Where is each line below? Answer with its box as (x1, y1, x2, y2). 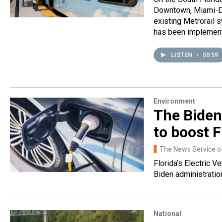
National (154, 210, 181, 218)
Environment (154, 97, 195, 105)
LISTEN (171, 52, 194, 58)
